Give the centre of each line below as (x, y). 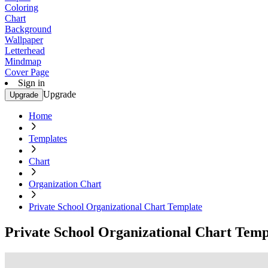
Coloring (22, 7)
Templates (48, 138)
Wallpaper (24, 40)
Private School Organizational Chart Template (115, 207)
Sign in (31, 83)
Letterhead (25, 51)
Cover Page (27, 72)
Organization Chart (65, 184)
